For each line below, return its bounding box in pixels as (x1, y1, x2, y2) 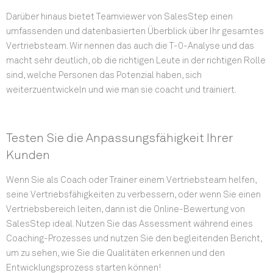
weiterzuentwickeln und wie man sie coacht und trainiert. (6, 85, 236, 95)
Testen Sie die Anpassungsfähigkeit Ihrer (6, 132, 233, 144)
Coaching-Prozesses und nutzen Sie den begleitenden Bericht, (6, 233, 262, 243)
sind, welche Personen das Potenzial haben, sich (6, 71, 202, 80)
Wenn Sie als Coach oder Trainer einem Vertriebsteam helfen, (6, 175, 257, 185)
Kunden (6, 149, 50, 161)
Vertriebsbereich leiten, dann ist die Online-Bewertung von (6, 204, 245, 214)
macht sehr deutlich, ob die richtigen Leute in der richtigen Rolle (6, 56, 266, 66)
